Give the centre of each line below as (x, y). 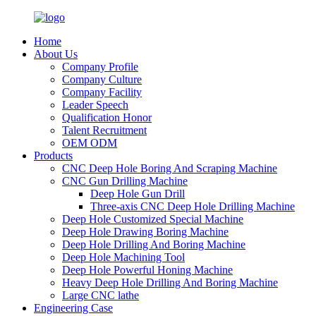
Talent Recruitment (104, 130)
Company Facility (102, 92)
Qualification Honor (107, 117)
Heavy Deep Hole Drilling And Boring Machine (170, 282)
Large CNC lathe (101, 295)
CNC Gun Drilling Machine (125, 181)
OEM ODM (90, 143)
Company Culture (102, 79)
